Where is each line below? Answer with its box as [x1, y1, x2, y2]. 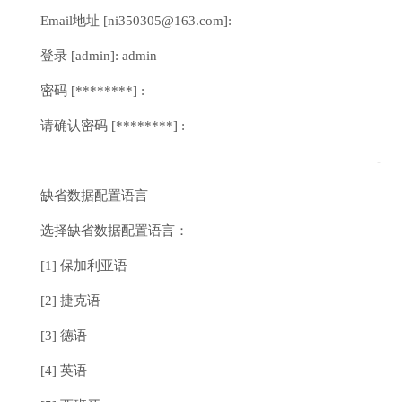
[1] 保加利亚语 [40, 258, 127, 273]
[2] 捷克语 [40, 293, 100, 308]
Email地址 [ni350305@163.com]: [40, 13, 232, 28]
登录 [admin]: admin [40, 48, 157, 63]
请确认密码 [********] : [40, 118, 185, 133]
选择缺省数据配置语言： [40, 223, 188, 238]
